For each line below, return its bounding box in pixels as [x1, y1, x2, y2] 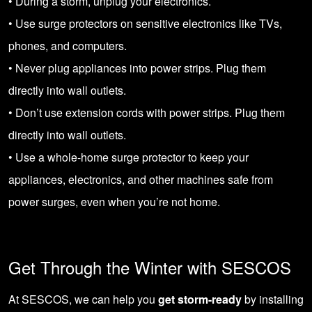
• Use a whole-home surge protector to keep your [8, 149, 249, 165]
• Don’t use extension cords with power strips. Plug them [8, 104, 285, 120]
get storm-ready [158, 291, 242, 307]
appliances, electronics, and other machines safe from [8, 171, 273, 187]
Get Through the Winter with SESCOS [8, 255, 291, 279]
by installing [242, 291, 304, 307]
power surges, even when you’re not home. [8, 194, 220, 210]
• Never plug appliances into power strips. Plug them [8, 60, 266, 76]
